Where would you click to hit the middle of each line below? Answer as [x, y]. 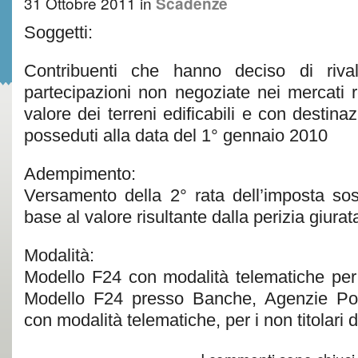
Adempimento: [80, 174]
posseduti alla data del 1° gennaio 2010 [176, 135]
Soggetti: [58, 32]
